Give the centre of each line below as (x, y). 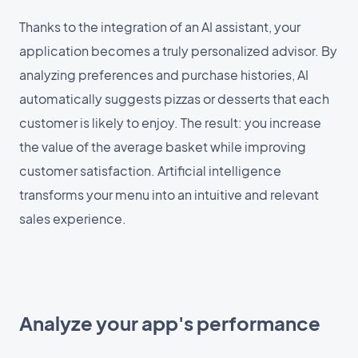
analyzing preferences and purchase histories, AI (164, 74)
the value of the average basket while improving (163, 146)
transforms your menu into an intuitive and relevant (169, 194)
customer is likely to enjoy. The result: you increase (170, 122)
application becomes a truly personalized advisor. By (178, 50)
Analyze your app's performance (170, 322)
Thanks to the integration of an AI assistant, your (160, 26)
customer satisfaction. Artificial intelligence (150, 170)
